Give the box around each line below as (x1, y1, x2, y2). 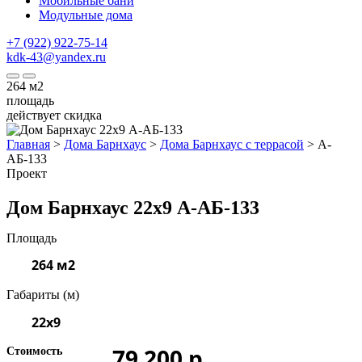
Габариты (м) (6, 287, 79, 301)
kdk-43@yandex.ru (6, 50, 106, 64)
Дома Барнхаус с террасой (160, 137, 304, 151)
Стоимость (6, 344, 62, 357)
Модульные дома (39, 8, 133, 22)
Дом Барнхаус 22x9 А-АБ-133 (6, 196, 259, 218)
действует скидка (6, 108, 102, 122)
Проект (6, 166, 47, 180)
